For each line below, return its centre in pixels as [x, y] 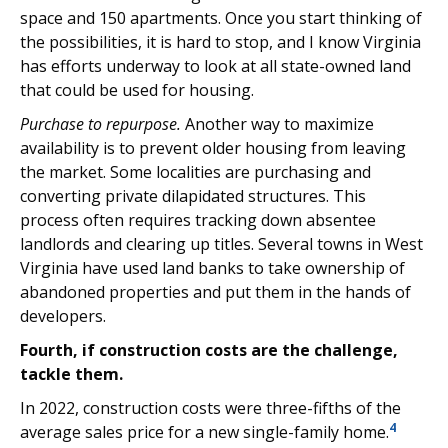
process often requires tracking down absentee [198, 220]
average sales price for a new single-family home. [204, 432]
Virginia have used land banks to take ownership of [212, 268]
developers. [63, 316]
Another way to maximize [277, 124]
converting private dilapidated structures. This [193, 196]
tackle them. [71, 374]
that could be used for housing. [137, 90]
